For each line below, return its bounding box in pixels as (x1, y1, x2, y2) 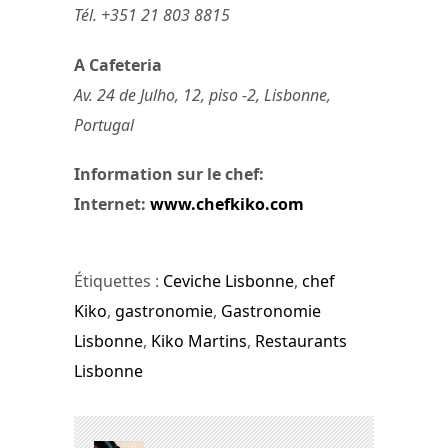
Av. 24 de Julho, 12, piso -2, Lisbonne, (74, 83, 331, 106)
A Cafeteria (74, 53, 162, 76)
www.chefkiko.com (150, 192, 304, 215)
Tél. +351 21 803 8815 (74, 4, 230, 27)
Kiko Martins (151, 330, 247, 353)
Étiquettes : (74, 270, 163, 293)
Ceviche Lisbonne (163, 270, 294, 293)
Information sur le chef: (74, 162, 264, 185)
